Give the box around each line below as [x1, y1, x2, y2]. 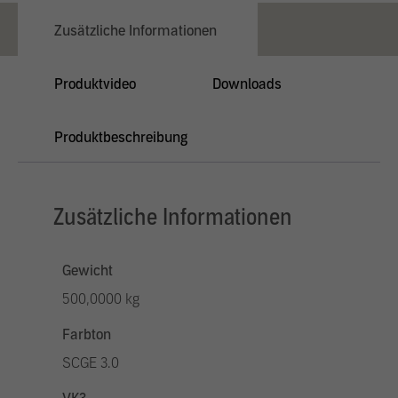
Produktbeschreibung [54, 129, 187, 146]
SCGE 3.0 [62, 354, 119, 371]
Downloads [212, 76, 282, 92]
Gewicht [62, 262, 113, 279]
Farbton [62, 326, 111, 343]
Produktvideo [54, 76, 136, 92]
